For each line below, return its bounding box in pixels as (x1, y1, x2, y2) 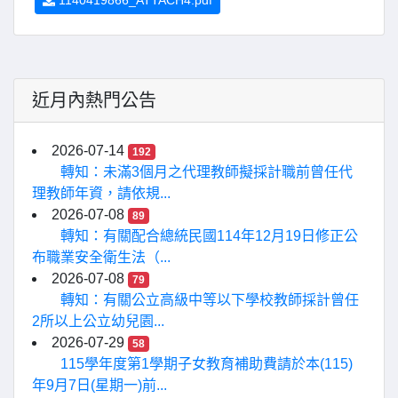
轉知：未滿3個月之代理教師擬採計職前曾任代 (60, 164, 353, 179)
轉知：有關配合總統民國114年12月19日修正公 (60, 228, 358, 243)
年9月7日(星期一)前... (32, 378, 167, 393)
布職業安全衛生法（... (32, 250, 171, 265)
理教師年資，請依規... (32, 186, 171, 201)
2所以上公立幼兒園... (32, 314, 164, 329)
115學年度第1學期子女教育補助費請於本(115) (60, 356, 353, 371)
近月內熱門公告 (32, 91, 156, 110)
